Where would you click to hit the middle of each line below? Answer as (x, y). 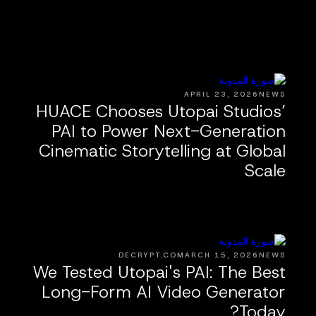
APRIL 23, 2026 (222, 94)
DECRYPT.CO (148, 255)
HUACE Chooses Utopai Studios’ (161, 111)
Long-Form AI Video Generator (164, 292)
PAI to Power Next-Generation (169, 131)
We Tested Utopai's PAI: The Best (159, 272)
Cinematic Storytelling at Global (163, 151)
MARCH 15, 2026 (218, 255)
